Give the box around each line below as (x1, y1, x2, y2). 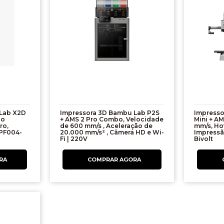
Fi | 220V (59, 135, 87, 143)
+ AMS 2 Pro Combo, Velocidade (59, 115, 163, 123)
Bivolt (194, 135, 213, 143)
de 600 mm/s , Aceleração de (59, 122, 152, 130)
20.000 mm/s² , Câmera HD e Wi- (59, 128, 164, 136)
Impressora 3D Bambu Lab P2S (59, 109, 159, 117)
